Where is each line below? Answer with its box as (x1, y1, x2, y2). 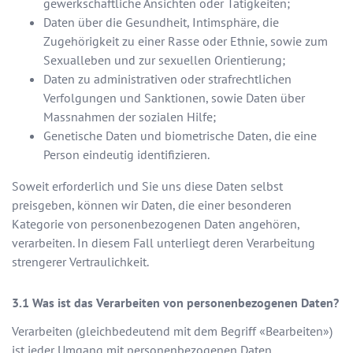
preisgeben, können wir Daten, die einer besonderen (12, 197, 292, 214)
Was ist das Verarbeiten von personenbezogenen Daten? (32, 295, 339, 311)
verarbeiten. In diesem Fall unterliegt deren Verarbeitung (12, 235, 315, 251)
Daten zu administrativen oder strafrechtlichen (43, 71, 292, 87)
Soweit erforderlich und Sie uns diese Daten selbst (12, 178, 283, 195)
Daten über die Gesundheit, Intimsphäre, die (43, 14, 279, 31)
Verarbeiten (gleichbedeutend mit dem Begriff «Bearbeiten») (12, 323, 333, 340)
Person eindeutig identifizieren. (43, 147, 210, 163)
